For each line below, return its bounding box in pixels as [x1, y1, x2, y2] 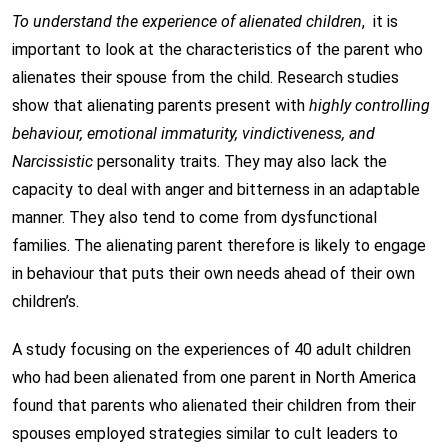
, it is [362, 12, 398, 31]
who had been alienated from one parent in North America [12, 368, 416, 387]
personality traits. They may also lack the [93, 152, 387, 171]
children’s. [12, 292, 79, 311]
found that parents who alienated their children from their [12, 396, 416, 415]
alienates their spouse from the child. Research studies [12, 68, 399, 87]
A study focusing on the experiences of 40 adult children [12, 340, 411, 359]
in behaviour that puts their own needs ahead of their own [12, 264, 415, 283]
